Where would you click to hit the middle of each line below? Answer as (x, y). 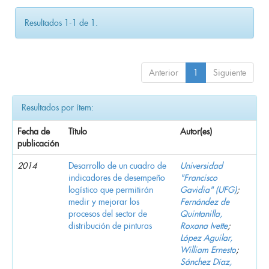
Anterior (164, 72)
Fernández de (205, 201)
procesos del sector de (108, 213)
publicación (38, 143)
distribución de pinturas (110, 225)
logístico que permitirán (111, 189)
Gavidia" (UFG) (208, 189)
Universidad (201, 165)
